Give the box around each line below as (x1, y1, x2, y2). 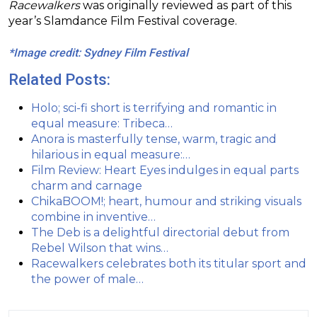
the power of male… (31, 272, 144, 287)
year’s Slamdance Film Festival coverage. (8, 14, 237, 28)
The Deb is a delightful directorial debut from (31, 226, 289, 240)
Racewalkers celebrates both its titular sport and (31, 257, 306, 271)
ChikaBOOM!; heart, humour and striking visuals (31, 195, 301, 209)
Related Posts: (8, 71, 110, 89)
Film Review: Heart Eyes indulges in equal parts (31, 163, 299, 178)
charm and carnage (31, 179, 142, 193)
